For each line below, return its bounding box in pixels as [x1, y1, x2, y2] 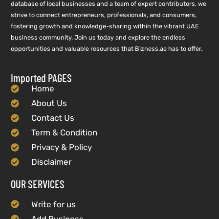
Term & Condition [31, 128, 97, 138]
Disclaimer [31, 157, 71, 167]
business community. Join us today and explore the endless [11, 33, 186, 41]
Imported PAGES [11, 71, 72, 85]
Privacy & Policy [31, 142, 92, 153]
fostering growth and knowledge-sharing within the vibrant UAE [11, 22, 199, 30]
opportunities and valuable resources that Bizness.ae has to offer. [11, 44, 203, 52]
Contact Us [31, 113, 74, 123]
